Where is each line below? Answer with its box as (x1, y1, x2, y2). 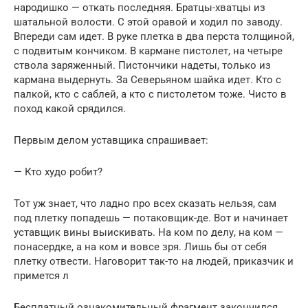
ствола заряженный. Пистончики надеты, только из (14, 59, 271, 72)
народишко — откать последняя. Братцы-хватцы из (14, 1, 265, 14)
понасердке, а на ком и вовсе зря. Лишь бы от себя (14, 241, 267, 254)
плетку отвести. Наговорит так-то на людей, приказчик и (14, 255, 294, 268)
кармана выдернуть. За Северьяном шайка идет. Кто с (14, 74, 281, 87)
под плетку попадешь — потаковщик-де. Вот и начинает (14, 212, 288, 225)
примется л (14, 269, 69, 283)
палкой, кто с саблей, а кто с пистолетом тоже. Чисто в (14, 88, 287, 101)
